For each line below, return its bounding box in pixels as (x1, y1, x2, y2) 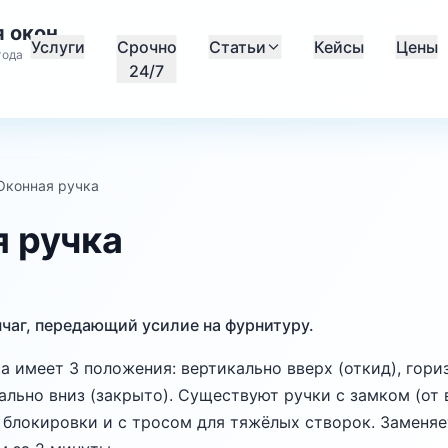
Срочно (116, 37, 177, 57)
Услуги (30, 37, 85, 57)
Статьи (208, 37, 266, 57)
